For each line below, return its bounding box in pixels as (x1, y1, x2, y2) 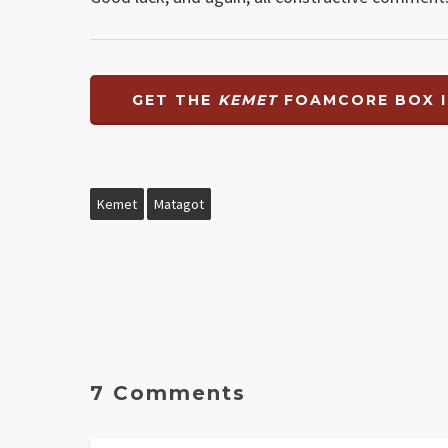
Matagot (154, 195, 204, 214)
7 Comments (90, 381, 246, 406)
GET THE (132, 91, 219, 110)
